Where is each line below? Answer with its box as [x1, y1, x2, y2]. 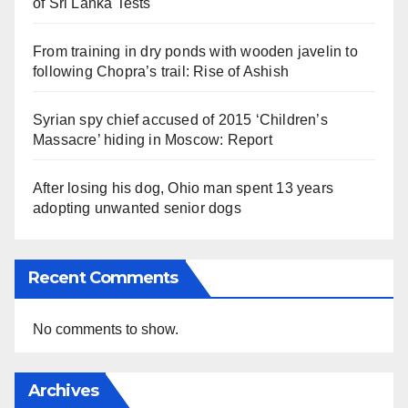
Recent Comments [28, 268, 178, 289]
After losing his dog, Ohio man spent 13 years [33, 180, 334, 197]
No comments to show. [33, 321, 178, 338]
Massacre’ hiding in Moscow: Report [33, 132, 272, 148]
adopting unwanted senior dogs [33, 200, 241, 217]
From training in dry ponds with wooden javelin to [33, 44, 358, 60]
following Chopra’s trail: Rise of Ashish [33, 64, 289, 80]
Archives [28, 381, 98, 402]
